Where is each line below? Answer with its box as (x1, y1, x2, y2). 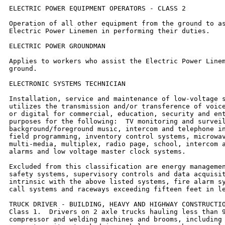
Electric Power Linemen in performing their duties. (9, 27, 210, 35)
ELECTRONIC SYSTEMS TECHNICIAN (9, 79, 126, 87)
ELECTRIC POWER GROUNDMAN (9, 42, 105, 50)
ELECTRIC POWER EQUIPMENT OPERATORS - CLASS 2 (9, 4, 186, 12)
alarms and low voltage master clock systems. (9, 147, 186, 155)
